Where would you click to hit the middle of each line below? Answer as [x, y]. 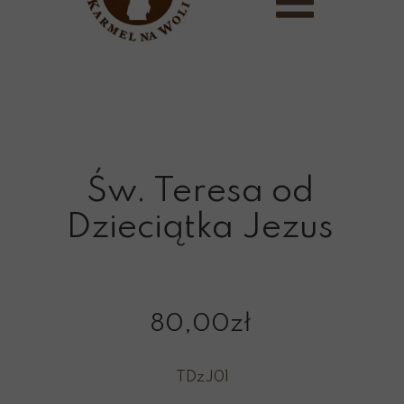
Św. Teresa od [200, 192]
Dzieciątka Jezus [200, 228]
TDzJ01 [202, 377]
